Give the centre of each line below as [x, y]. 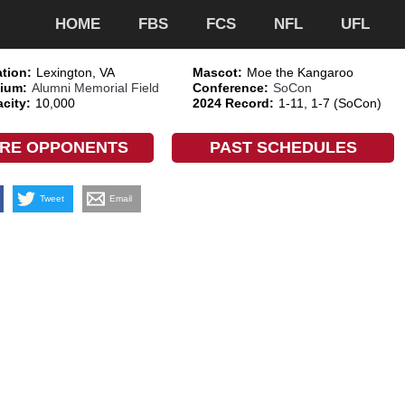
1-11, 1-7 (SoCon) [330, 103]
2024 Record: [233, 103]
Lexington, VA [75, 72]
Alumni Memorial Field [95, 87]
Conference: [230, 87]
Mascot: [217, 72]
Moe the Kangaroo [300, 72]
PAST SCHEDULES [283, 147]
